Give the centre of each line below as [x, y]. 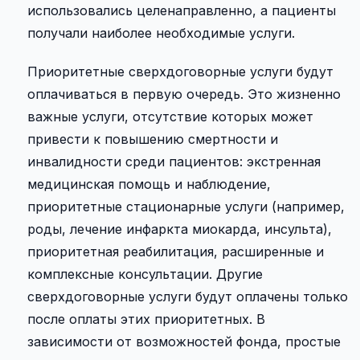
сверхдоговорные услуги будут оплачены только [188, 296]
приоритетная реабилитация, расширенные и [176, 251]
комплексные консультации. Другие [145, 274]
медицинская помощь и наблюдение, [149, 184]
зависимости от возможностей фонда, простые [184, 341]
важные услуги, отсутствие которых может [170, 116]
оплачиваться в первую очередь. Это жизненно [184, 94]
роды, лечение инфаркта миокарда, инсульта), [180, 229]
